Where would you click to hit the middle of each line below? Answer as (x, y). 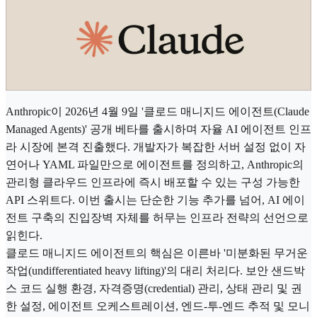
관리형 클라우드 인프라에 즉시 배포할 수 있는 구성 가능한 (153, 182)
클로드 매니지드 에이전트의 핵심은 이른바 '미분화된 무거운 (157, 253)
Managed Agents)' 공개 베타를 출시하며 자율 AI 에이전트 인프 (158, 129)
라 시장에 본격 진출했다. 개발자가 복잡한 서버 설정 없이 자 (156, 146)
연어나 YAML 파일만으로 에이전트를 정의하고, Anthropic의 (155, 164)
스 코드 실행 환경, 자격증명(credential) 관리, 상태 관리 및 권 (154, 288)
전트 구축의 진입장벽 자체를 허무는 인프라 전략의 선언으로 (157, 217)
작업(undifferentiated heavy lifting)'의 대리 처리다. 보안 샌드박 (155, 270)
